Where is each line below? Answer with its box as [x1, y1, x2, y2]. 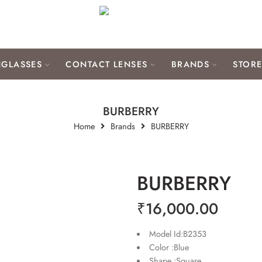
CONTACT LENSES [65, 58, 148, 70]
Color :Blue [149, 241, 189, 253]
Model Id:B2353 [149, 227, 206, 240]
